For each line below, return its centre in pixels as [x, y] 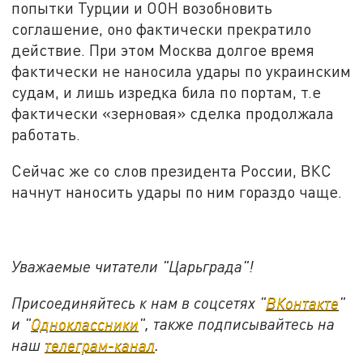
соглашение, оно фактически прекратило [162, 28]
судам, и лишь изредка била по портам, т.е [167, 92]
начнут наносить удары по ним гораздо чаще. [177, 192]
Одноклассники [85, 324]
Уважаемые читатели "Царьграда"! [133, 266]
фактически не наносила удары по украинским [181, 70]
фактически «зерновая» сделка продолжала [173, 113]
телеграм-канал [100, 345]
